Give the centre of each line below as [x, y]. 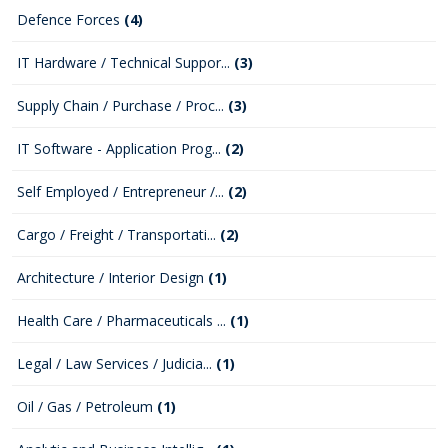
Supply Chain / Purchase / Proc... [122, 105]
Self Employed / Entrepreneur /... [122, 191]
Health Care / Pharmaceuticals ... [123, 320]
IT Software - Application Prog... [121, 148]
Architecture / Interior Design [112, 277]
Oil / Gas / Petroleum [87, 406]
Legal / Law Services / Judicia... [116, 363]
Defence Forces [70, 19]
